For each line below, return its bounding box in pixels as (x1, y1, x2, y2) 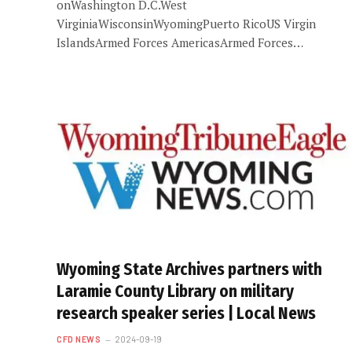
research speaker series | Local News (57, 303, 316, 324)
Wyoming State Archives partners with (57, 259, 322, 280)
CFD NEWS (57, 334, 101, 344)
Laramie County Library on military (57, 281, 294, 302)
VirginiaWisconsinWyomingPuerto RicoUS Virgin (57, 15, 316, 31)
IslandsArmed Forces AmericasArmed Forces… (57, 34, 303, 50)
